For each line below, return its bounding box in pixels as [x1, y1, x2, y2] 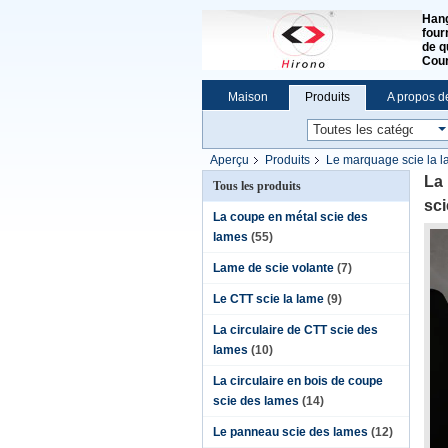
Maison [228, 90, 268, 104]
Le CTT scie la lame [213, 292, 324, 306]
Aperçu [210, 153, 249, 167]
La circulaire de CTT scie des [213, 323, 378, 337]
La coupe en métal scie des [213, 210, 368, 224]
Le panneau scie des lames [213, 425, 368, 439]
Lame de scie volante [213, 261, 334, 275]
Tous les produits [213, 179, 301, 193]
